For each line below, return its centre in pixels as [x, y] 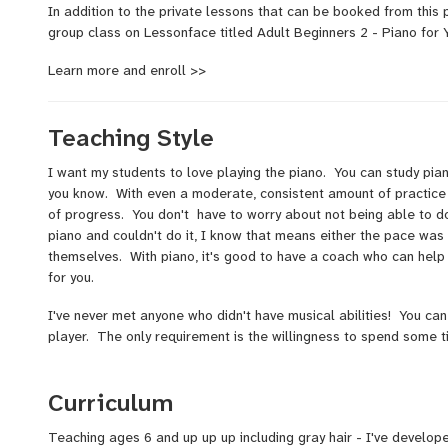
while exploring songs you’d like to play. [171, 415]
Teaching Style [131, 138]
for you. [79, 277]
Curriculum [110, 403]
